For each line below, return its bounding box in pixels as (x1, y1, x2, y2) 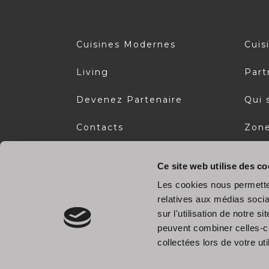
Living (76, 66, 109, 77)
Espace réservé (76, 149, 157, 160)
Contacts (76, 121, 124, 133)
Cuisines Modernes (76, 38, 176, 50)
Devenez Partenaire (76, 94, 183, 105)
